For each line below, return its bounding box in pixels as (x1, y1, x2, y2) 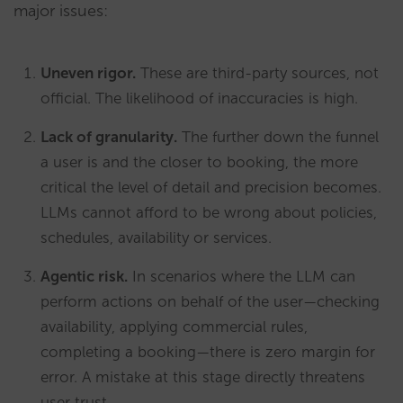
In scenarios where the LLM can (128, 267, 355, 285)
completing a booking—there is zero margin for (40, 343, 375, 361)
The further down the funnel (177, 128, 379, 146)
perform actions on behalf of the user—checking (40, 292, 380, 310)
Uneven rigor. (40, 64, 136, 82)
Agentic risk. (40, 267, 128, 285)
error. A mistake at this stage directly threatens (40, 368, 365, 386)
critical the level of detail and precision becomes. (40, 178, 381, 196)
